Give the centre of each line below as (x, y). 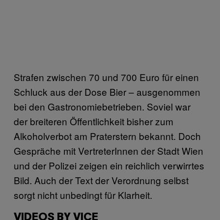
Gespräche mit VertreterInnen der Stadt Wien (109, 150)
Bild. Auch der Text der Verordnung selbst (101, 180)
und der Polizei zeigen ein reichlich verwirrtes (109, 165)
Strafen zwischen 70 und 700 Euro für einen (106, 77)
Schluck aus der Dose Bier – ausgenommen (107, 91)
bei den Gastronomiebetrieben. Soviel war (102, 106)
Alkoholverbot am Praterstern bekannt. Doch (107, 136)
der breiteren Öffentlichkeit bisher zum (94, 121)
